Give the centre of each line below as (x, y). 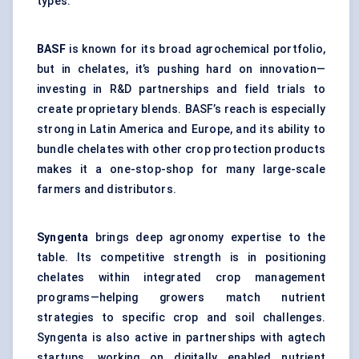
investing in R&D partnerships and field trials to (181, 89)
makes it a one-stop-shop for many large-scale (181, 169)
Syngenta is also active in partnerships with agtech (181, 338)
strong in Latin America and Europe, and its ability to (181, 129)
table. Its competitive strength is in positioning (181, 258)
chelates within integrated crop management (181, 278)
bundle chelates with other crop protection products (181, 149)
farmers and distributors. (107, 190)
